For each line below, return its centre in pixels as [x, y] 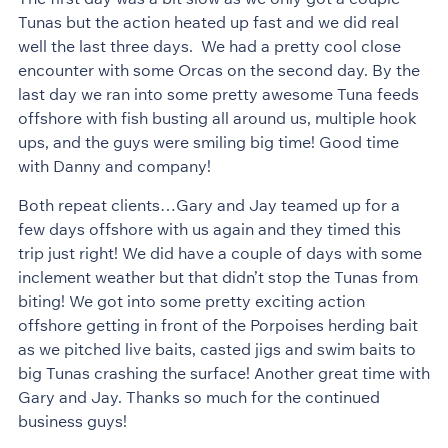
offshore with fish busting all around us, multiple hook [217, 118]
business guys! [72, 420]
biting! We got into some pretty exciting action [191, 300]
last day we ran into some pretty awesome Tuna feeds [218, 94]
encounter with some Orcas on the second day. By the [218, 70]
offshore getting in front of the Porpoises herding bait [217, 324]
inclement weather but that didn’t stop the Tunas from [217, 276]
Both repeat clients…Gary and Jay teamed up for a [208, 204]
